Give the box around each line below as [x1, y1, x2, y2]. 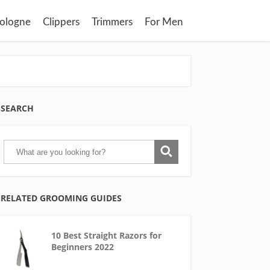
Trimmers [92, 17, 133, 27]
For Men [145, 17, 183, 27]
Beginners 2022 [51, 241, 114, 253]
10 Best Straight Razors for [51, 230, 162, 241]
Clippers [43, 17, 80, 27]
